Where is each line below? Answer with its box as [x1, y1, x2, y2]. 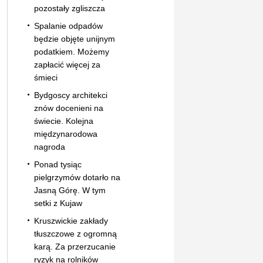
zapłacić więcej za [33, 59, 100, 69]
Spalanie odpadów [33, 21, 103, 31]
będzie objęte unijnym [33, 33, 115, 43]
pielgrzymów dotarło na [33, 172, 120, 182]
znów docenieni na [33, 103, 103, 113]
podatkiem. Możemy [33, 46, 109, 56]
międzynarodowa [33, 129, 97, 139]
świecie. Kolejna [33, 116, 93, 126]
